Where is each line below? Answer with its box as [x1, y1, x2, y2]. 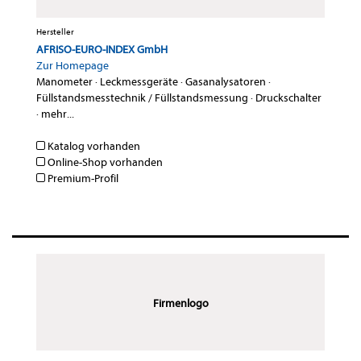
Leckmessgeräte [100, 75, 178, 89]
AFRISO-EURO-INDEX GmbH [36, 43, 168, 57]
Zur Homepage [36, 59, 109, 73]
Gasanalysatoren [185, 75, 266, 89]
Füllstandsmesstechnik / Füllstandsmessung [36, 91, 248, 106]
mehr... [41, 107, 74, 122]
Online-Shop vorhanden [45, 156, 163, 170]
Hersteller [36, 27, 74, 38]
